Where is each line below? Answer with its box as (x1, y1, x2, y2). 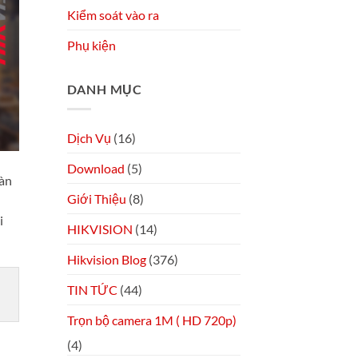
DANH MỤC (66, 82, 142, 97)
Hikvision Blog (66, 251, 146, 267)
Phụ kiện (66, 38, 116, 54)
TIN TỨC (66, 281, 117, 297)
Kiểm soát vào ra (66, 7, 159, 23)
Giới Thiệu (66, 190, 126, 206)
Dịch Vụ (66, 129, 111, 145)
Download (66, 160, 125, 176)
